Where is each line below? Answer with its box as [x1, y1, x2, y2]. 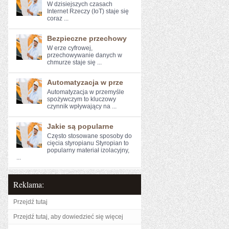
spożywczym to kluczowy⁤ [47, 96, 116, 103]
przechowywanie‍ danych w [47, 52, 122, 59]
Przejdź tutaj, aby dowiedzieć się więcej [13, 213, 123, 220]
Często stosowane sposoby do [47, 132, 132, 140]
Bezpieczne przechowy [47, 34, 127, 42]
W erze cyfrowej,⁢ [47, 44, 93, 52]
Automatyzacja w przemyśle [47, 88, 124, 96]
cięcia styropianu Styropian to [47, 140, 129, 147]
